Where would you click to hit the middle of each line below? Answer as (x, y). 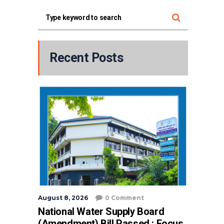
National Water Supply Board (101, 211)
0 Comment (124, 197)
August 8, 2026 (63, 197)
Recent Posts (86, 57)
